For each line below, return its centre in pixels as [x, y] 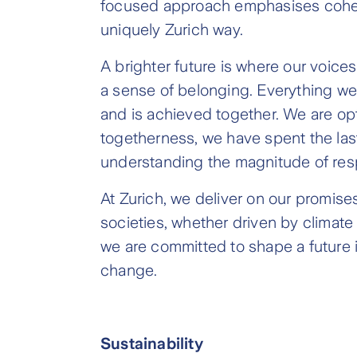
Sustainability [152, 344]
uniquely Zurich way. [172, 30]
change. [129, 271]
